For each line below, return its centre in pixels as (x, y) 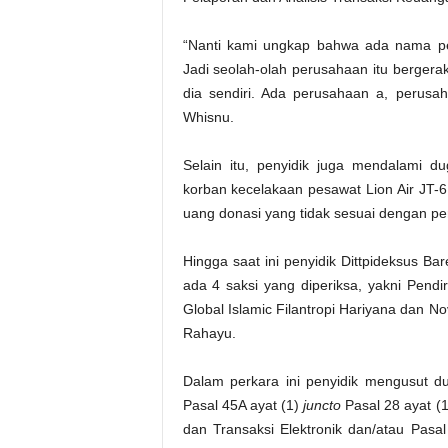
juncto (322, 405)
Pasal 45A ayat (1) (243, 405)
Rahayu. (209, 333)
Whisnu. (208, 117)
